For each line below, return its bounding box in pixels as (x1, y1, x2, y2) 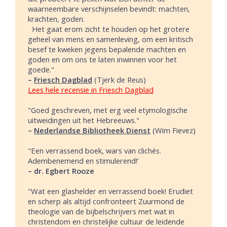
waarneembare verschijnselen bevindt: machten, (28, 3, 190, 14)
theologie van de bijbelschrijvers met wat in (28, 206, 174, 216)
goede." (28, 64, 54, 74)
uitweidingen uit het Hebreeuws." (28, 115, 139, 125)
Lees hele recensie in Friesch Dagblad (28, 84, 154, 95)
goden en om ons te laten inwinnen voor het (28, 54, 177, 64)
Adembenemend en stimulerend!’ (28, 155, 138, 166)
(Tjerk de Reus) (92, 74, 146, 85)
